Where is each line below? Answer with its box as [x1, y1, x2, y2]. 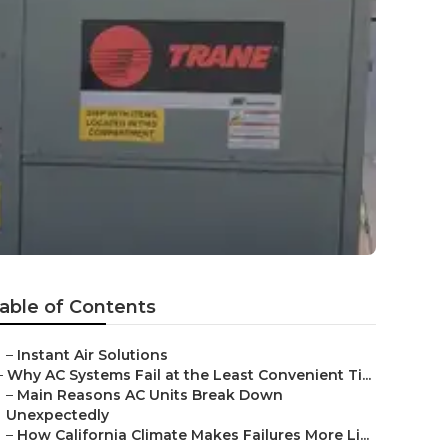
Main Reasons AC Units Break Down [17, 386, 283, 404]
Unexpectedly [6, 406, 109, 424]
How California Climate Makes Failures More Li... [17, 426, 369, 444]
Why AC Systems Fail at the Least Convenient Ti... [7, 366, 371, 384]
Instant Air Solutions [17, 346, 168, 364]
